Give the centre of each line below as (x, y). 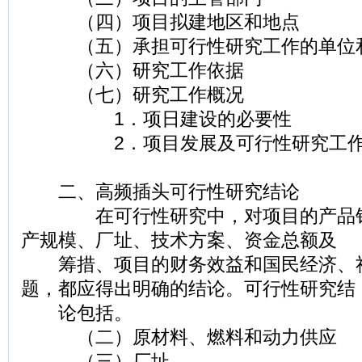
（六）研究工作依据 (133, 71)
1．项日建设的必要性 (156, 119)
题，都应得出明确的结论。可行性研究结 (188, 289)
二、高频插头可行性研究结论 (160, 192)
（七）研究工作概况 (133, 95)
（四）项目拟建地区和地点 (160, 22)
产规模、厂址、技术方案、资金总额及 (179, 240)
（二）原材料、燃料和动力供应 (179, 337)
